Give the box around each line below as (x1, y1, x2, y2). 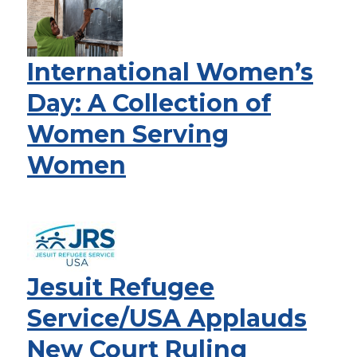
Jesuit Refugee (27, 273, 214, 302)
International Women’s (27, 57, 313, 87)
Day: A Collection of (27, 88, 271, 118)
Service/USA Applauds (27, 304, 307, 333)
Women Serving (27, 120, 229, 149)
